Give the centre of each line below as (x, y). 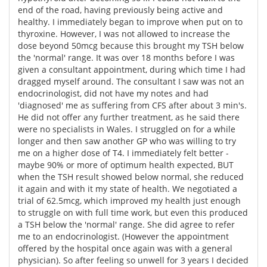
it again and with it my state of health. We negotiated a (128, 188)
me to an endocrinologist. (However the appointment (123, 236)
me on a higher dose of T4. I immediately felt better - (123, 153)
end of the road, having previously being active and (120, 10)
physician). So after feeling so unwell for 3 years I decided (133, 260)
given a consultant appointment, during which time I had (132, 69)
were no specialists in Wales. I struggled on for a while (127, 129)
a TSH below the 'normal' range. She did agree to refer (126, 224)
